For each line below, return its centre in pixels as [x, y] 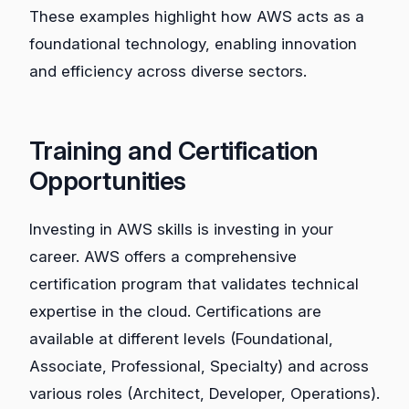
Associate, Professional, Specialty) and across [199, 367]
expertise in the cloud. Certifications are [175, 312]
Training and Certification [174, 151]
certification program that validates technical [194, 284]
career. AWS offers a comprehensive [163, 257]
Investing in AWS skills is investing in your [181, 230]
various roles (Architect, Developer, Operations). [204, 394]
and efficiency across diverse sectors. [168, 72]
